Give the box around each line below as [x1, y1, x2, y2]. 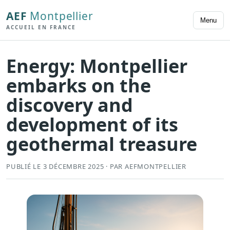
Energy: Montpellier [6, 53, 187, 79]
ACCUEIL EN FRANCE [6, 23, 76, 31]
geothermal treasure [6, 131, 197, 157]
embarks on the [6, 73, 151, 99]
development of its [6, 112, 178, 138]
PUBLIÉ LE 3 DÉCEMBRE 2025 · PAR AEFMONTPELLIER [6, 162, 186, 171]
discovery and [6, 92, 133, 118]
